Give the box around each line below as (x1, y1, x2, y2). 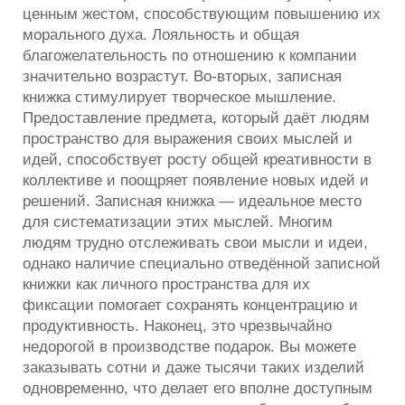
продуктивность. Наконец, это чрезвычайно (23, 316, 332, 334)
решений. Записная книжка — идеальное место (23, 192, 362, 210)
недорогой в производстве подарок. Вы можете (23, 337, 356, 355)
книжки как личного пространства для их (23, 275, 310, 293)
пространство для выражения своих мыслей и (23, 129, 353, 147)
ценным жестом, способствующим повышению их (23, 5, 381, 23)
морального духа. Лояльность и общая (23, 25, 299, 43)
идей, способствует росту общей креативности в (23, 150, 372, 168)
